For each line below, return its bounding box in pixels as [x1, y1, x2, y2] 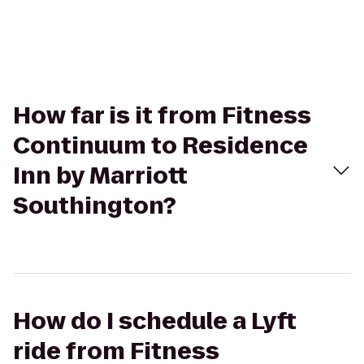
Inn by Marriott [13, 160, 188, 192]
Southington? [13, 190, 176, 222]
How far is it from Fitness [13, 100, 311, 132]
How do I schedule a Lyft [13, 305, 297, 337]
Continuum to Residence [13, 130, 308, 162]
